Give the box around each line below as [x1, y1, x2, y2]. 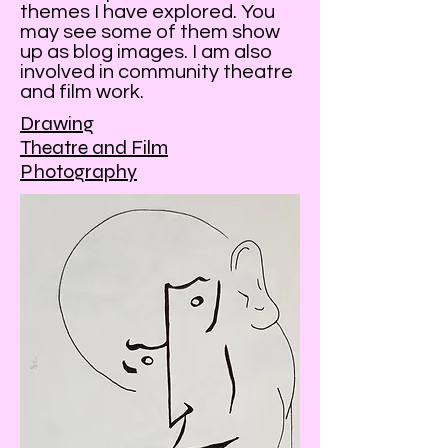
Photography [20, 159, 137, 184]
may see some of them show [20, 22, 280, 42]
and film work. [20, 82, 144, 102]
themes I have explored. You [20, 2, 275, 22]
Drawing [20, 111, 94, 136]
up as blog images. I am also [20, 42, 272, 62]
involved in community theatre [20, 62, 293, 82]
